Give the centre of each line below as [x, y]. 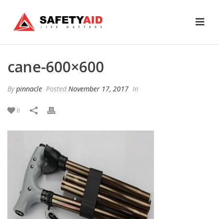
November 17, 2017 [99, 89]
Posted [56, 89]
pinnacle [29, 89]
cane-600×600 [56, 67]
